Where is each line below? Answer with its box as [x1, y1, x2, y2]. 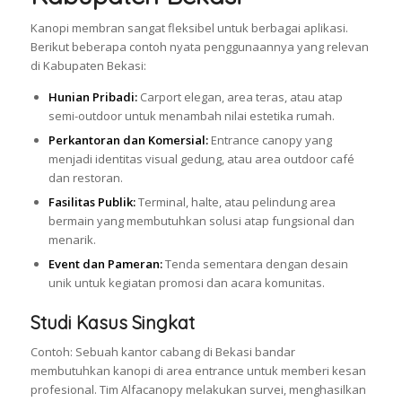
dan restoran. [48, 170, 123, 187]
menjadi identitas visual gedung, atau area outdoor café [48, 151, 354, 168]
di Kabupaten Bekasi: [30, 57, 146, 74]
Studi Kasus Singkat [30, 311, 195, 335]
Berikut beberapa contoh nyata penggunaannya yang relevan [30, 39, 369, 56]
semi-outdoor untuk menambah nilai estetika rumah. [48, 108, 335, 125]
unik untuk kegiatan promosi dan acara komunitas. [48, 275, 325, 292]
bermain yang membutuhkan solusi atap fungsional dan [48, 213, 354, 230]
